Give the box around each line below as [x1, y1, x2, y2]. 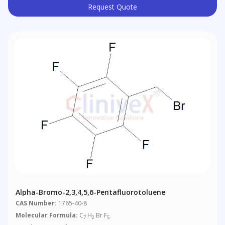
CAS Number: [16, 199, 57, 208]
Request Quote [88, 2, 137, 12]
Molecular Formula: [16, 211, 78, 220]
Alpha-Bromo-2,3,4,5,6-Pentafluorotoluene [16, 187, 166, 197]
